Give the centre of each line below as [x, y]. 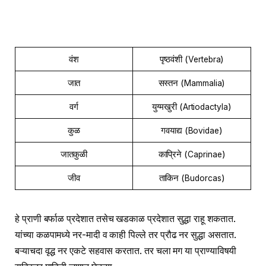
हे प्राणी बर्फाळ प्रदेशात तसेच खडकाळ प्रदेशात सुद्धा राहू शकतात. [125, 219]
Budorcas [203, 178]
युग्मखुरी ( [167, 107]
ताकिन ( [172, 178]
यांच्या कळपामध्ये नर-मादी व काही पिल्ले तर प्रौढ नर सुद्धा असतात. [126, 235]
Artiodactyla [205, 107]
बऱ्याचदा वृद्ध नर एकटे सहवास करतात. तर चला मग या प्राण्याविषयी [126, 251]
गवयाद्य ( [175, 131]
